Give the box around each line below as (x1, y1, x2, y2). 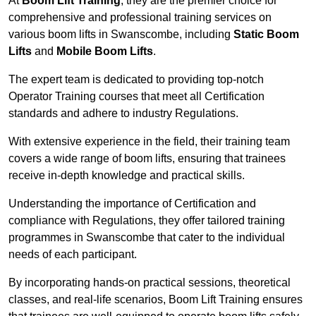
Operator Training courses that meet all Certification (8, 90, 265, 103)
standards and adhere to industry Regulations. (8, 107, 238, 120)
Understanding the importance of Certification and (8, 197, 256, 210)
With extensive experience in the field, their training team (8, 135, 290, 148)
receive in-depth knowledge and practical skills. (8, 169, 245, 182)
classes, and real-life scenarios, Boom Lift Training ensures (8, 293, 303, 306)
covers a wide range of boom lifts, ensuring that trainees (8, 152, 286, 165)
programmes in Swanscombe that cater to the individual (8, 231, 285, 244)
